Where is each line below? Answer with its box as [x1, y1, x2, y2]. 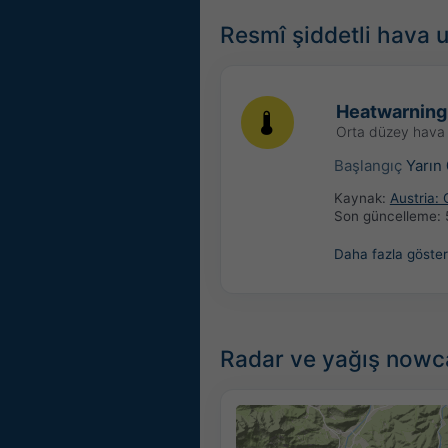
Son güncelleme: [333, 208, 445, 225]
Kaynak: [333, 190, 390, 207]
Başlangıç [333, 155, 406, 175]
